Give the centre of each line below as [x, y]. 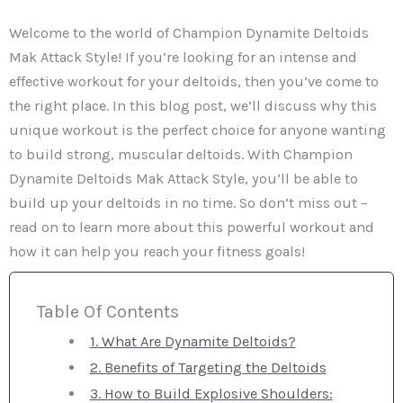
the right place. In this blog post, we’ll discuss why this [193, 106]
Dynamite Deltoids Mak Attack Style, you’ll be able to [184, 179]
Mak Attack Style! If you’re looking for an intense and [183, 58]
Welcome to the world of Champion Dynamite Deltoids [189, 33]
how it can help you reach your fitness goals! [157, 252]
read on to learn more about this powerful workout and [192, 228]
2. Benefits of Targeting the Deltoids [208, 367]
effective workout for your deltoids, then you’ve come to [194, 82]
